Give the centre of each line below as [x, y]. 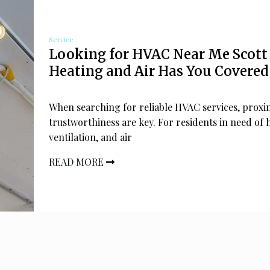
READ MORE [77, 162]
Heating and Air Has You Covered [159, 71]
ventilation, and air [90, 137]
